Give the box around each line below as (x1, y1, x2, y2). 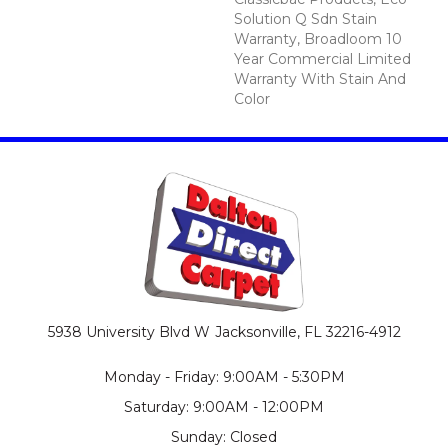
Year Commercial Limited (234, 49, 411, 68)
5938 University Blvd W (47, 322, 210, 341)
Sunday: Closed (171, 427, 277, 446)
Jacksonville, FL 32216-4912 (214, 322, 401, 341)
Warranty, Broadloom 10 (234, 29, 402, 48)
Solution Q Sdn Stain (234, 9, 377, 28)
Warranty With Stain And (234, 69, 406, 88)
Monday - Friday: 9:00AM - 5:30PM (103, 367, 345, 386)
